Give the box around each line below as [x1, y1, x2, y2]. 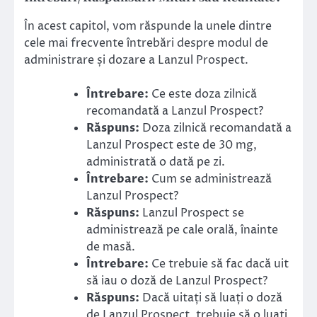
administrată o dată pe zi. [86, 154, 225, 171]
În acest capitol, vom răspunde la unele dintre [24, 18, 272, 35]
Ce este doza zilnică [149, 86, 257, 103]
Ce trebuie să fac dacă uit [149, 256, 289, 272]
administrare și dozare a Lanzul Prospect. [24, 52, 248, 69]
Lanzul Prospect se [139, 205, 244, 221]
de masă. [86, 239, 135, 255]
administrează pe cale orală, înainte [86, 222, 278, 238]
